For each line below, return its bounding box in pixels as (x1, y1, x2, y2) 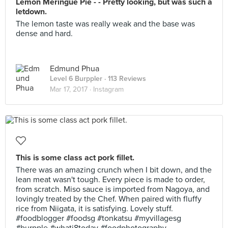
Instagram (93, 85, 124, 94)
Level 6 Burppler (50, 74, 102, 83)
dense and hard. (16, 28, 73, 39)
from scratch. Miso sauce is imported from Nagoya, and (16, 184, 210, 194)
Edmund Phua (50, 64, 99, 74)
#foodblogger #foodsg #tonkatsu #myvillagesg (16, 213, 181, 223)
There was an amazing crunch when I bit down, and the (16, 165, 212, 175)
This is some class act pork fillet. (16, 153, 134, 163)
